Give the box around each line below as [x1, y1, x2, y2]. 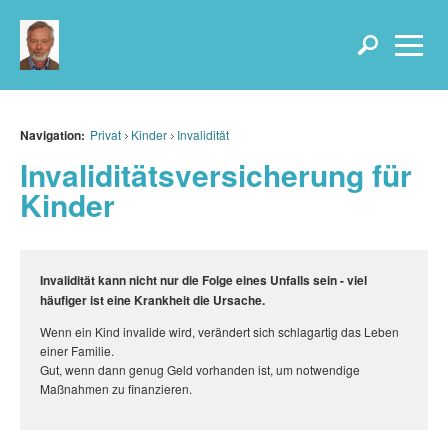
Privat [90, 126, 121, 143]
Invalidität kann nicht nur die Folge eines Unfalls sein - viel [40, 271, 367, 289]
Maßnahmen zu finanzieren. [40, 380, 192, 397]
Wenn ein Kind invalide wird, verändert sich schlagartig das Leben [40, 323, 399, 340]
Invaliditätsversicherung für [20, 153, 412, 196]
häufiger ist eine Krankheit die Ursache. [40, 291, 265, 309]
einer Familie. [40, 342, 114, 359]
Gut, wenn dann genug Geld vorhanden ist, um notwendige [40, 361, 360, 378]
